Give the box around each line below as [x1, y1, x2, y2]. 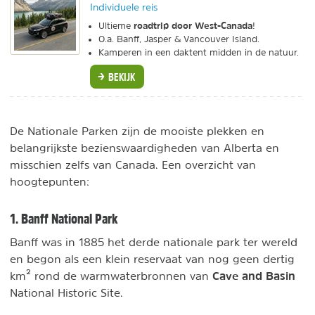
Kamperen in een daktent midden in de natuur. [98, 47, 299, 57]
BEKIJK [105, 69, 135, 84]
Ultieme [98, 20, 134, 30]
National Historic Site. [10, 286, 123, 298]
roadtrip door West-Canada [134, 19, 252, 31]
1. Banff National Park [10, 211, 118, 226]
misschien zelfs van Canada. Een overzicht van [10, 158, 256, 170]
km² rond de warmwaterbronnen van [10, 269, 212, 281]
